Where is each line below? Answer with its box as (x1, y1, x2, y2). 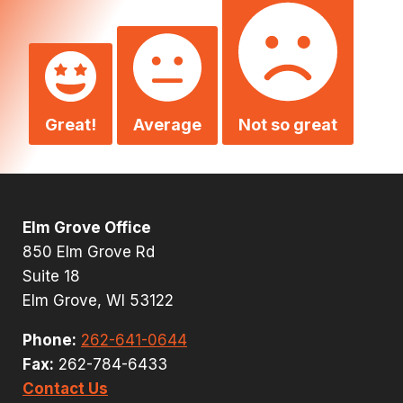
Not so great (238, 115, 337, 135)
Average (133, 115, 201, 135)
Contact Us (22, 379, 108, 398)
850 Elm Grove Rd (22, 242, 155, 261)
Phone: (22, 330, 76, 349)
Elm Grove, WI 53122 (22, 291, 174, 309)
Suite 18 (22, 266, 80, 285)
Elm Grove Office (22, 218, 151, 237)
